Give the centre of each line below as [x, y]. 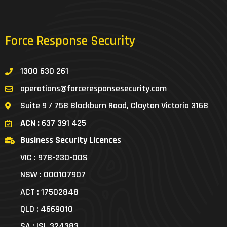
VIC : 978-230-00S [54, 158]
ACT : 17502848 [49, 192]
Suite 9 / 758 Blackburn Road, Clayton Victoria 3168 [114, 106]
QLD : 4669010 [47, 209]
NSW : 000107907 [53, 175]
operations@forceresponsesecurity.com [93, 89]
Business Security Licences [71, 140]
